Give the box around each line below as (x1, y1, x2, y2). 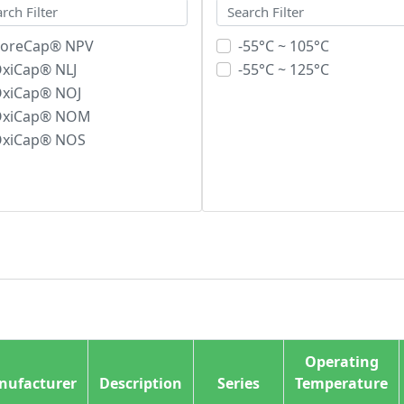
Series (217, 373, 261, 394)
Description (99, 373, 183, 394)
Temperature (295, 373, 389, 394)
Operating (304, 352, 379, 372)
